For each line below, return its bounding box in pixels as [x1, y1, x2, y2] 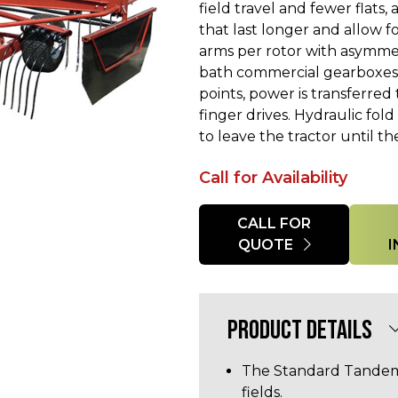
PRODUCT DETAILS [227, 314, 372, 346]
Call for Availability [199, 168, 347, 187]
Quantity [198, 205, 261, 222]
